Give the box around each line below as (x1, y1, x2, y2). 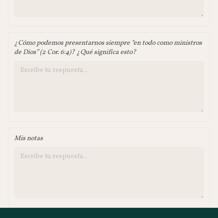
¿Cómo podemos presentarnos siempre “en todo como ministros (14, 38, 202, 48)
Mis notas (14, 134, 43, 143)
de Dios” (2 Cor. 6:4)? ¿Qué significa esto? (14, 48, 136, 57)
